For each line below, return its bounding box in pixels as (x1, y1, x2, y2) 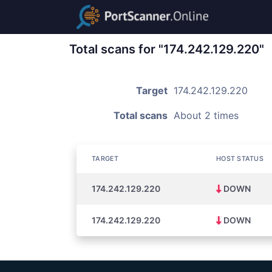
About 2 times (174, 109, 239, 121)
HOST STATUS (216, 155, 263, 163)
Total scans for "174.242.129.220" (69, 42, 264, 56)
